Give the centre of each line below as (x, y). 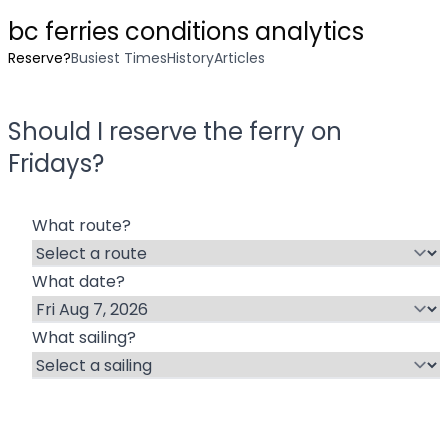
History (190, 58)
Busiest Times (119, 58)
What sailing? (84, 337)
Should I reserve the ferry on (175, 131)
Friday (44, 163)
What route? (81, 225)
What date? (78, 281)
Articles (239, 58)
